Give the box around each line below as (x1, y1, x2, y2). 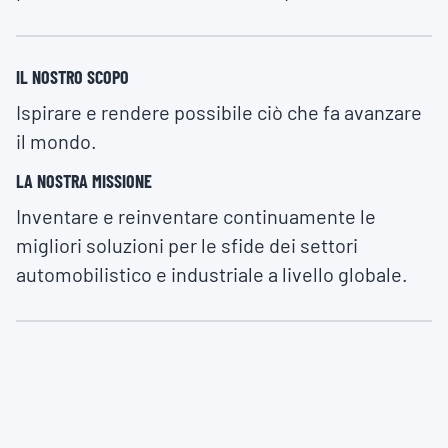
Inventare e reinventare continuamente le (16, 204, 376, 229)
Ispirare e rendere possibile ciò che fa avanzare (16, 100, 422, 125)
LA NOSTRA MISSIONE (16, 170, 152, 193)
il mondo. (16, 129, 97, 154)
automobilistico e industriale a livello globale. (16, 262, 408, 287)
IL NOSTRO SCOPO (16, 66, 129, 89)
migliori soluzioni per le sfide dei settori (16, 233, 358, 258)
